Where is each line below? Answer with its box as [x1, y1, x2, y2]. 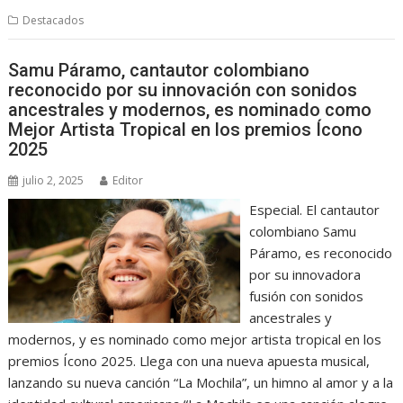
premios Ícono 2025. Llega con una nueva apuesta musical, [8, 351, 371, 370]
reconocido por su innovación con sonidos [8, 78, 358, 101]
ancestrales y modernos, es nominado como [8, 98, 372, 121]
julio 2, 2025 [22, 172, 85, 188]
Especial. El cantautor [248, 200, 380, 219]
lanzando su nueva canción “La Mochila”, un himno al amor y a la [8, 372, 394, 391]
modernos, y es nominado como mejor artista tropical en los [8, 329, 382, 348]
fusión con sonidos [248, 286, 363, 305]
